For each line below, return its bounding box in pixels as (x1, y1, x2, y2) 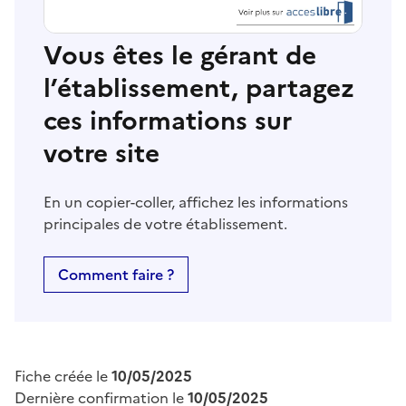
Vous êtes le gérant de (43, 36, 316, 75)
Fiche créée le (14, 365, 111, 388)
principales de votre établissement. (43, 213, 287, 236)
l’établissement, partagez (43, 69, 354, 108)
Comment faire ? (58, 264, 174, 286)
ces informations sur (43, 101, 292, 140)
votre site (43, 134, 159, 173)
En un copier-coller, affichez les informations (43, 191, 348, 214)
